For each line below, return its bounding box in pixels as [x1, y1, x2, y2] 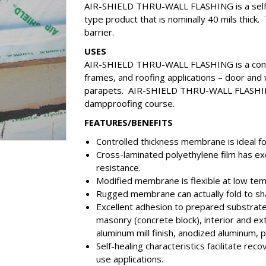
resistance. [96, 161, 141, 173]
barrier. [84, 26, 114, 38]
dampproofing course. [84, 97, 175, 109]
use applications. [96, 253, 163, 265]
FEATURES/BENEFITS [84, 116, 173, 128]
